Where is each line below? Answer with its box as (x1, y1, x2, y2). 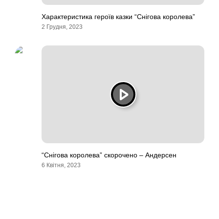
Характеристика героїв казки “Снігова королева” (42, 13, 195, 21)
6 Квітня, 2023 (42, 162, 81, 169)
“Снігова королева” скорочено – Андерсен (42, 151, 176, 159)
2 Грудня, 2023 (42, 23, 83, 30)
